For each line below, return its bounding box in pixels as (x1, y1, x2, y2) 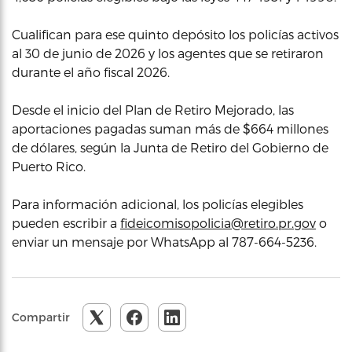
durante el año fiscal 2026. (12, 64, 170, 79)
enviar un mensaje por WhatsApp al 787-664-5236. (12, 233, 317, 249)
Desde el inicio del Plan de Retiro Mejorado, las (12, 101, 294, 117)
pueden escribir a (12, 214, 120, 230)
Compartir (12, 310, 70, 324)
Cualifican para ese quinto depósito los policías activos (12, 26, 339, 42)
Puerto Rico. (12, 158, 86, 174)
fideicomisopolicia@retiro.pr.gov (120, 214, 316, 230)
